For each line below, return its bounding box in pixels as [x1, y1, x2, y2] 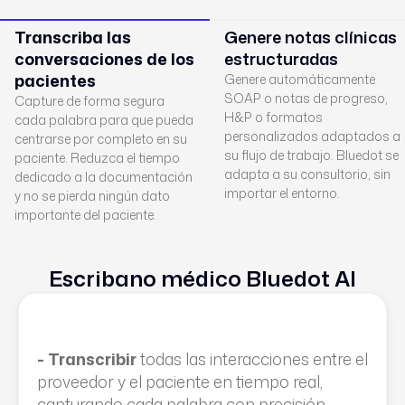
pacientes [14, 69, 96, 92]
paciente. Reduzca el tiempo [14, 149, 180, 166]
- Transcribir [37, 347, 137, 371]
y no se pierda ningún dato [14, 187, 170, 204]
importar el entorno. [224, 184, 340, 202]
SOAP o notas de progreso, [224, 89, 388, 107]
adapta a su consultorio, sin [224, 165, 391, 183]
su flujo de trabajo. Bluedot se [224, 146, 399, 164]
